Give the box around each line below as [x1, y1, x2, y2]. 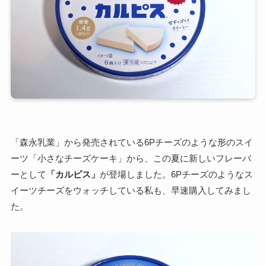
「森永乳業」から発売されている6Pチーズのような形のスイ [10, 137, 253, 148]
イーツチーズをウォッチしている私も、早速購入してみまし [10, 185, 251, 196]
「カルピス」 [46, 169, 100, 180]
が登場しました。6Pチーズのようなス [99, 169, 253, 180]
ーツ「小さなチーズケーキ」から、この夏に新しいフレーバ [10, 153, 251, 164]
